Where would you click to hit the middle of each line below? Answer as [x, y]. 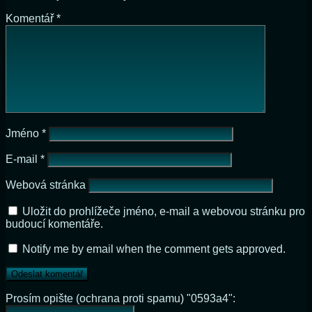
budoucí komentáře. [54, 224]
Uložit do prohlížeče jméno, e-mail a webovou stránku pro [164, 211]
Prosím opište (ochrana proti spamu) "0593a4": [120, 298]
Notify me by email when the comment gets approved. [153, 249]
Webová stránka [46, 185]
